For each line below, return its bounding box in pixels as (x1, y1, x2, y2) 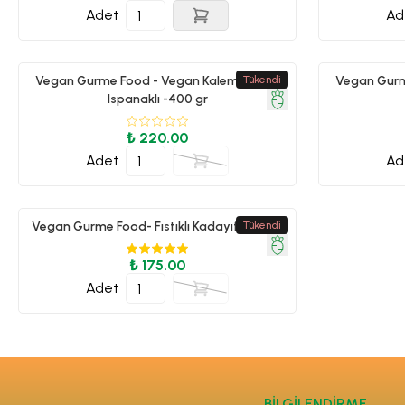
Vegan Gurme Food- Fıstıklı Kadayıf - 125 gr (32, 219, 283, 234)
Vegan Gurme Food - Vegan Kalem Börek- (35, 73, 279, 89)
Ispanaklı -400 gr (107, 91, 208, 107)
